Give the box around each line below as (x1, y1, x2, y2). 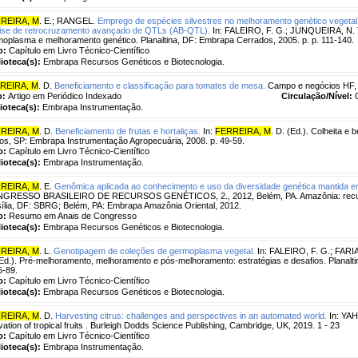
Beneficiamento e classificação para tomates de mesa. (54, 80, 265, 90)
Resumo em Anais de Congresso (9, 210, 137, 221)
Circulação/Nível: (281, 90, 355, 101)
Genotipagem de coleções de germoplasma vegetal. (54, 245, 255, 256)
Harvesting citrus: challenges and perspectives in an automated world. (55, 310, 327, 320)
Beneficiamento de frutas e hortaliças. (55, 125, 201, 136)
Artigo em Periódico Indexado (8, 90, 121, 101)
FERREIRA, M (215, 125, 271, 136)
